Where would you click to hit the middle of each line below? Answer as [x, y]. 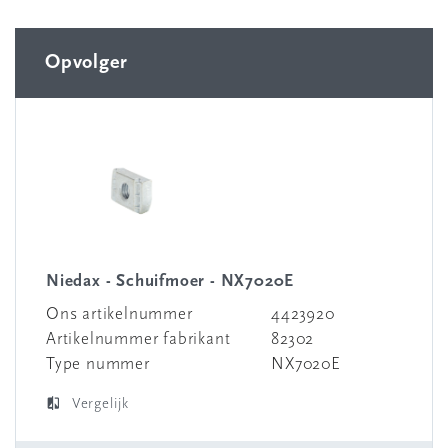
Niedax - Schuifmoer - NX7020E [170, 281]
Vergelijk [100, 404]
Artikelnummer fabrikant [138, 339]
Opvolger [86, 63]
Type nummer [98, 364]
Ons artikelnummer [119, 314]
